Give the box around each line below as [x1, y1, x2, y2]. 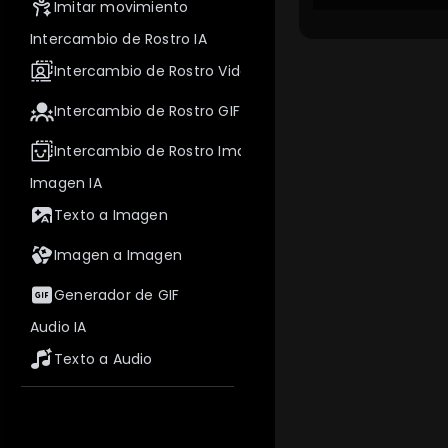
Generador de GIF [54, 285, 180, 305]
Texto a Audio [54, 349, 153, 369]
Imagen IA [30, 173, 102, 193]
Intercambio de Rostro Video [54, 61, 259, 81]
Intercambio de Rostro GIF [54, 101, 240, 121]
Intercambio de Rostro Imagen [54, 141, 274, 161]
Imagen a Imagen [54, 245, 182, 265]
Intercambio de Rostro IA [30, 29, 207, 49]
